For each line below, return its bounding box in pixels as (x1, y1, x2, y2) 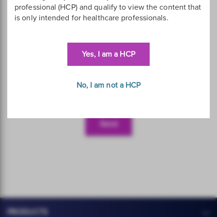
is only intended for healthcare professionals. (15, 13, 169, 23)
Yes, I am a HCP (82, 49, 135, 59)
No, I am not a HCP (76, 80, 141, 90)
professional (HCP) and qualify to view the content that (15, 2, 201, 12)
